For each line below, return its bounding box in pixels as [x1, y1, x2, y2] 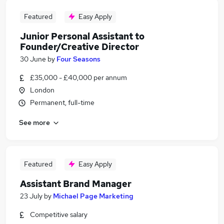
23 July [20, 191, 42, 200]
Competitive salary [30, 210, 87, 219]
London [30, 85, 54, 94]
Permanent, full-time [30, 98, 94, 107]
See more [19, 117, 50, 127]
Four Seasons [56, 54, 100, 63]
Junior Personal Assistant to [20, 30, 144, 42]
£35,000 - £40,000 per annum [30, 73, 127, 82]
